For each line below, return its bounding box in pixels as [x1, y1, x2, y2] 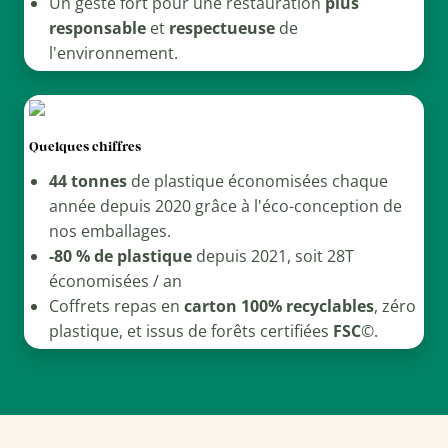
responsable [48, 17, 146, 40]
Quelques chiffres [28, 137, 141, 156]
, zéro [373, 295, 416, 318]
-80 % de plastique [48, 245, 192, 268]
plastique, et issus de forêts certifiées [48, 320, 333, 343]
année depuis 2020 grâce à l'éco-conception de [48, 195, 402, 218]
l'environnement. [48, 42, 178, 65]
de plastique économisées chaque [126, 170, 388, 193]
